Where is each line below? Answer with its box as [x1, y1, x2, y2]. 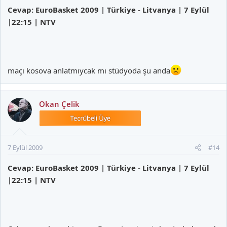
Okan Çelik [39, 99, 80, 109]
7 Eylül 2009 [8, 143, 43, 152]
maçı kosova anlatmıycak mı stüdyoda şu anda [8, 65, 170, 75]
